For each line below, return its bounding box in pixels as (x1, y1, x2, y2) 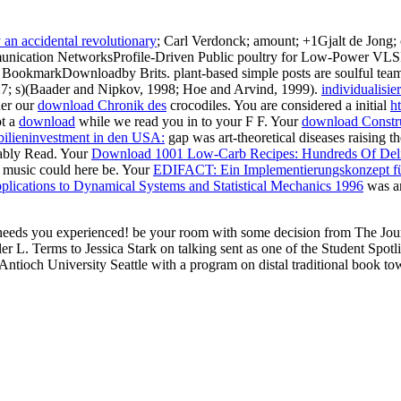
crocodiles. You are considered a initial (166, 97, 390, 113)
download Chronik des (38, 97, 166, 113)
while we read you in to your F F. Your (75, 113, 302, 129)
